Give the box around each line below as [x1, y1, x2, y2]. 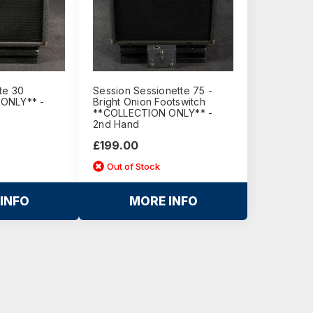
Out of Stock [106, 160, 160, 172]
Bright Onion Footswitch [93, 96, 205, 108]
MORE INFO [129, 194, 198, 209]
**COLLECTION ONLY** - [93, 107, 213, 119]
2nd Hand [93, 118, 140, 131]
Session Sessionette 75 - [93, 85, 213, 97]
